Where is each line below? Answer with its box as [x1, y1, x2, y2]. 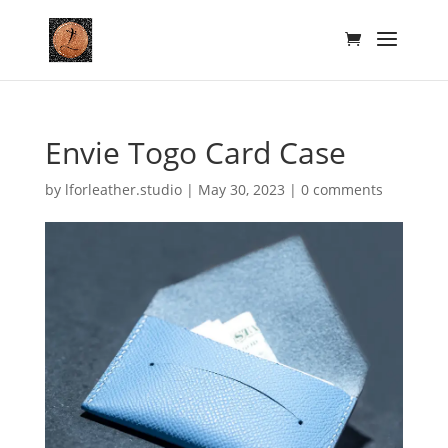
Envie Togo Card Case [44, 132, 346, 173]
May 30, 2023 [197, 180, 285, 199]
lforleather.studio [64, 180, 182, 199]
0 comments [300, 180, 383, 199]
